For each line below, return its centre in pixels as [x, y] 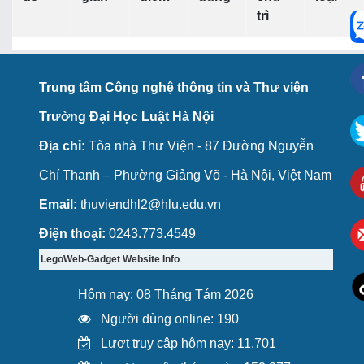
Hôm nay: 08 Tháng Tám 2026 [166, 295]
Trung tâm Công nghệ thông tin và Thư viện [174, 88]
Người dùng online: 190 [169, 319]
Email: [58, 205]
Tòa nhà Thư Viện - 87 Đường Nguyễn [200, 146]
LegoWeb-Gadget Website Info [110, 260]
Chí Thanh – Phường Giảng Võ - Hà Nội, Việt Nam [186, 175]
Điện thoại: [73, 234]
